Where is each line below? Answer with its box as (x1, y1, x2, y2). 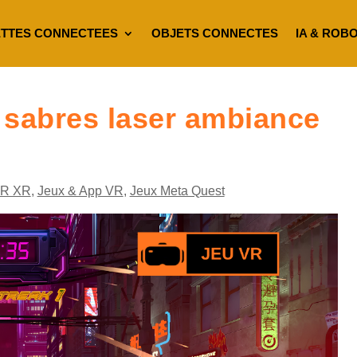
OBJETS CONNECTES (151, 26, 278, 40)
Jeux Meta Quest (129, 183, 225, 198)
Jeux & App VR (37, 183, 124, 198)
